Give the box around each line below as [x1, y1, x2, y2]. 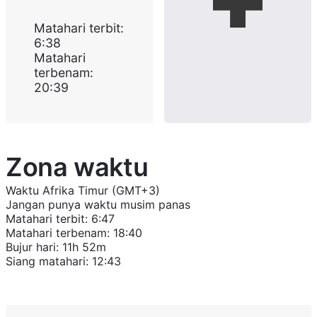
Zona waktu [6, 151, 149, 183]
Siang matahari [6, 254, 86, 268]
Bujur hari [6, 240, 56, 254]
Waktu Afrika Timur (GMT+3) [6, 183, 160, 197]
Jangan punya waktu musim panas [6, 197, 190, 212]
